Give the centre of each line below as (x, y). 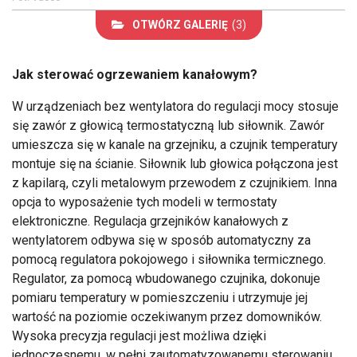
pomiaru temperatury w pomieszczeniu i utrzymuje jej (160, 297)
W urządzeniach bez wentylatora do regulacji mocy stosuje (175, 106)
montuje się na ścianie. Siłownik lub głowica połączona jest (175, 163)
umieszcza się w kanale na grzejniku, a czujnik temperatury (175, 144)
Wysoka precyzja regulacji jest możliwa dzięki (139, 335)
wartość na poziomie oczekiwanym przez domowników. (167, 316)
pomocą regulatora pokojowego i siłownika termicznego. (169, 259)
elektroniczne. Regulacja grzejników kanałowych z (150, 221)
